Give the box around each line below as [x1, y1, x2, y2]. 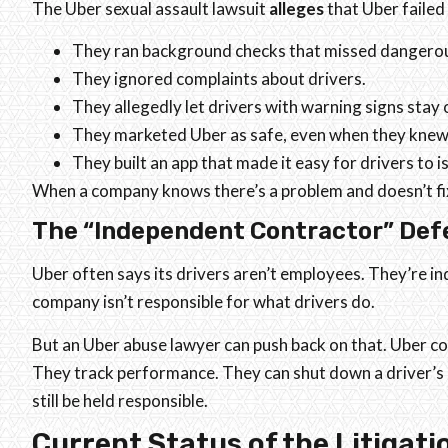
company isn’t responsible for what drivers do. [32, 291, 375, 313]
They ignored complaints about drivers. [72, 67, 366, 89]
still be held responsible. [32, 389, 208, 411]
